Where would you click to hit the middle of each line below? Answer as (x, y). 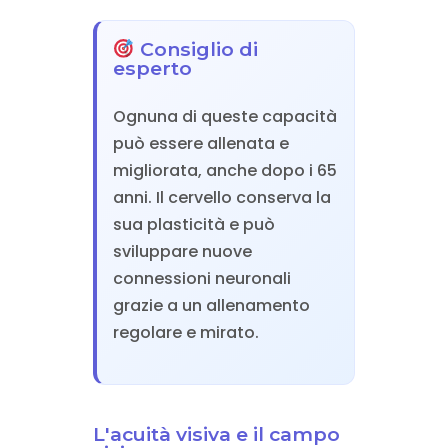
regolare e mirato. (185, 333)
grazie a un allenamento (211, 306)
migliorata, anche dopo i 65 (224, 171)
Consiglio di (196, 49)
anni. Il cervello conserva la (221, 198)
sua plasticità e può (193, 225)
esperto (152, 68)
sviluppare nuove (182, 252)
